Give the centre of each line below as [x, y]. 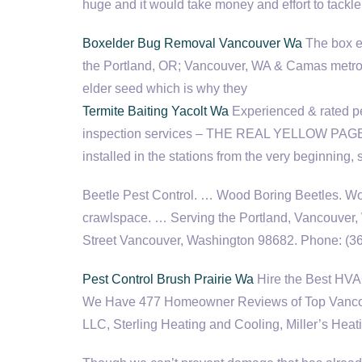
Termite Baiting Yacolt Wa [156, 111]
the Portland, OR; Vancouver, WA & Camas [206, 66]
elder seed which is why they [165, 88]
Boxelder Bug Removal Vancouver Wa [192, 43]
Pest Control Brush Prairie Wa [168, 279]
